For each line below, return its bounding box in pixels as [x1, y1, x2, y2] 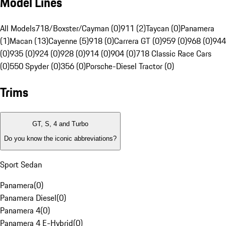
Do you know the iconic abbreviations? [4, 134, 117, 142]
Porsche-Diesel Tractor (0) [86, 60, 174, 73]
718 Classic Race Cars [136, 47, 211, 60]
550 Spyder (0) [10, 60, 61, 73]
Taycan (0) [146, 22, 181, 35]
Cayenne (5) [48, 35, 89, 47]
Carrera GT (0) [114, 35, 162, 47]
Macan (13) [10, 35, 48, 47]
